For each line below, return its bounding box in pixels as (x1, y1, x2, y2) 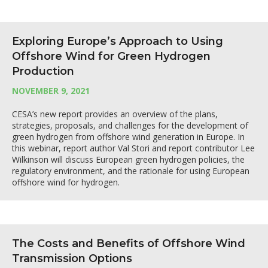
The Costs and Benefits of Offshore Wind (12, 237, 245, 250)
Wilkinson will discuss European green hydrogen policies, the (12, 154, 245, 165)
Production (12, 65, 74, 78)
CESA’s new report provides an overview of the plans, (12, 108, 218, 120)
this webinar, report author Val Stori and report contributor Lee (12, 142, 255, 154)
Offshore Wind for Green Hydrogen (12, 50, 211, 63)
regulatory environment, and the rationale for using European (12, 165, 249, 176)
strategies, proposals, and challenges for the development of (12, 120, 248, 131)
